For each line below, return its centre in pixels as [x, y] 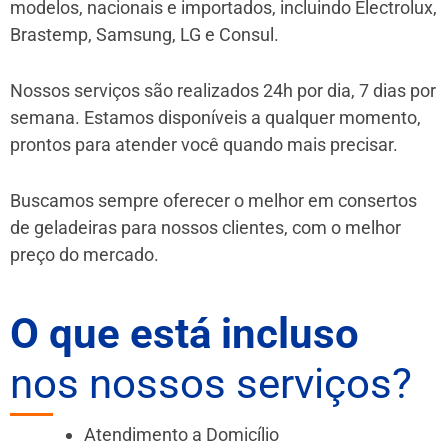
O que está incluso [184, 333]
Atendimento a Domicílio [181, 434]
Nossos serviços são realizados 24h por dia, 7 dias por [223, 90]
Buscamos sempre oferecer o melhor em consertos [213, 200]
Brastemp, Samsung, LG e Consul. [144, 35]
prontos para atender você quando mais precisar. [204, 144]
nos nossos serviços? [211, 383]
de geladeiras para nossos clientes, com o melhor [205, 227]
